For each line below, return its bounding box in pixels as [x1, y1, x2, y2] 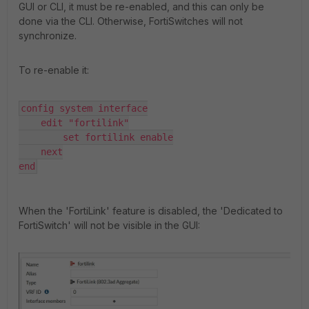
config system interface [21, 103, 148, 114]
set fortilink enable [19, 132, 173, 143]
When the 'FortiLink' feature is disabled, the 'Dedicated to [19, 205, 283, 217]
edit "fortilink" [19, 117, 129, 128]
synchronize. [19, 30, 77, 41]
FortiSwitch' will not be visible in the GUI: [19, 219, 200, 231]
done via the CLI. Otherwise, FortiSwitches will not [19, 15, 243, 27]
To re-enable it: [19, 64, 89, 76]
